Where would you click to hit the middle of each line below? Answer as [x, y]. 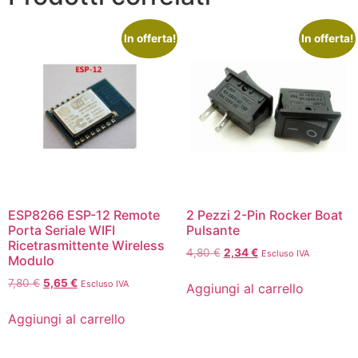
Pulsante [213, 230]
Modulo [31, 260]
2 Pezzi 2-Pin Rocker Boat [264, 215]
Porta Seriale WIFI [62, 230]
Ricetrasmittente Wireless [86, 245]
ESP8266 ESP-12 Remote [84, 215]
